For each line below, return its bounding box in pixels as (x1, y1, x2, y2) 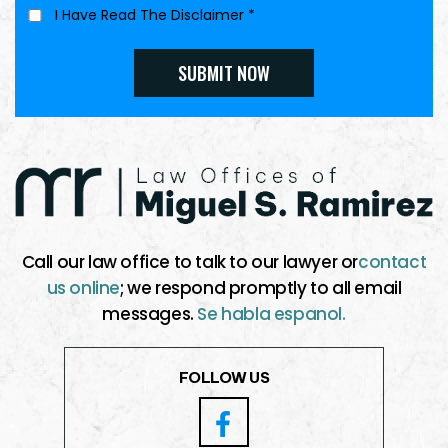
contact (358, 250, 427, 275)
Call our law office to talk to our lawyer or (21, 250, 359, 275)
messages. (102, 302, 198, 327)
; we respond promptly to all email (120, 276, 402, 301)
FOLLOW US (178, 368, 270, 388)
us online (46, 276, 120, 301)
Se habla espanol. (197, 302, 346, 327)
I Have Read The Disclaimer (55, 4, 248, 25)
